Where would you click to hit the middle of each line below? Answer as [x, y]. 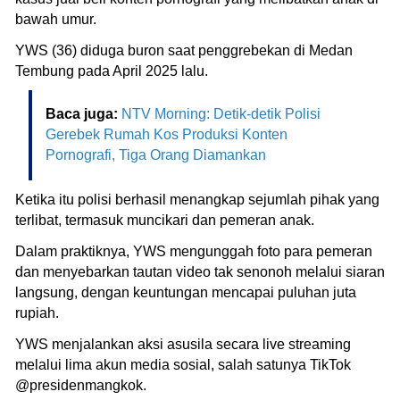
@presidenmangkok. [81, 385]
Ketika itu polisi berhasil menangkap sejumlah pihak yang [197, 199]
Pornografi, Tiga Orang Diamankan [158, 154]
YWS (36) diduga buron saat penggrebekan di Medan [184, 50]
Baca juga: [83, 113]
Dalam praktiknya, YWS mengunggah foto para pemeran [194, 251]
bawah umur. [56, 19]
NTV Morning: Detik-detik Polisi [221, 113]
